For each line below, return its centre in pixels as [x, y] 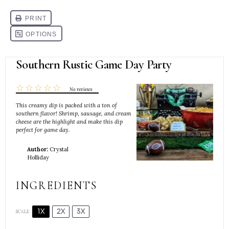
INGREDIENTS [57, 186]
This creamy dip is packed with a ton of [66, 105]
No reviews [81, 89]
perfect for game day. [43, 130]
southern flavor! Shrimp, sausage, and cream [74, 113]
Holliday [38, 157]
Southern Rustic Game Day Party [94, 64]
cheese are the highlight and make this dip [69, 121]
